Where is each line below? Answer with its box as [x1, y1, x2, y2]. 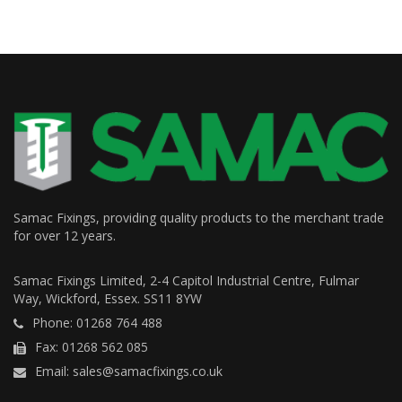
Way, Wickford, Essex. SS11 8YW [13, 290, 202, 308]
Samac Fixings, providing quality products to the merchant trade [13, 209, 384, 227]
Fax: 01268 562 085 [35, 338, 148, 356]
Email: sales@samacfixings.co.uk [35, 363, 223, 380]
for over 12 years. [13, 227, 116, 245]
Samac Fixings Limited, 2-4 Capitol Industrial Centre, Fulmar [13, 272, 359, 290]
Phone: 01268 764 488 [32, 314, 162, 332]
